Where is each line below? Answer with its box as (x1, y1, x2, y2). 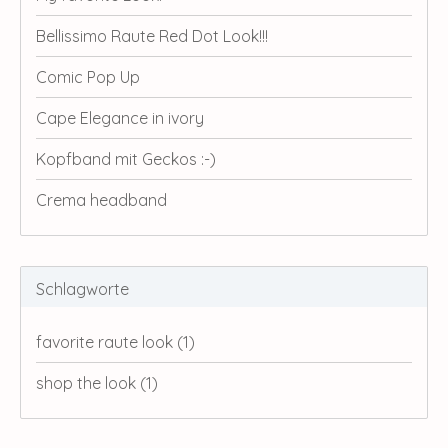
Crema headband (36, 189, 167, 210)
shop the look (36, 372, 140, 393)
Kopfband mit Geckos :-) (36, 148, 216, 169)
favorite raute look (36, 331, 177, 352)
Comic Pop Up (36, 66, 140, 87)
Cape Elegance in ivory (36, 107, 204, 128)
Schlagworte (36, 278, 129, 299)
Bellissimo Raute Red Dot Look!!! (36, 25, 268, 46)
